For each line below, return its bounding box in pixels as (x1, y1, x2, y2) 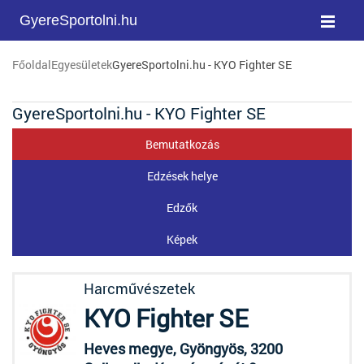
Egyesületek (51, 57, 112, 72)
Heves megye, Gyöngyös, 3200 (84, 339, 283, 358)
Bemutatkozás (145, 136, 219, 152)
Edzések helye (146, 168, 218, 184)
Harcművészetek (84, 279, 195, 298)
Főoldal (12, 57, 51, 72)
